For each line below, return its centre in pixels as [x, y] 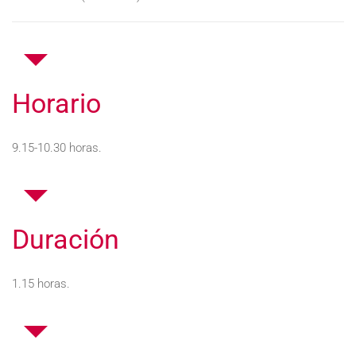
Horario [56, 103]
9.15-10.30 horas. [57, 148]
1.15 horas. [41, 284]
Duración [66, 239]
